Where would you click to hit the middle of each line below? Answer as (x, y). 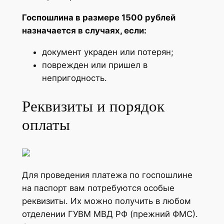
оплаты (46, 125)
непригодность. (74, 78)
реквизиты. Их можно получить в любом (106, 201)
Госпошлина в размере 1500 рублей (98, 17)
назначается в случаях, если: (84, 30)
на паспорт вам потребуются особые (98, 188)
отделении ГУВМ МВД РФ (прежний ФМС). (110, 214)
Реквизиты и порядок (93, 106)
